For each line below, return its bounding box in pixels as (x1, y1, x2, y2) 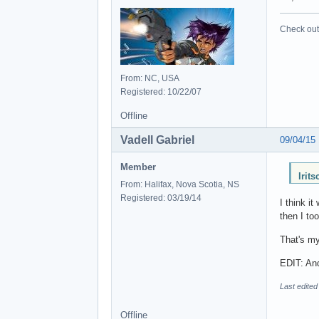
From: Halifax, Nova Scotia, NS (120, 179, 239, 189)
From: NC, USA (120, 73, 179, 83)
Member (120, 161, 156, 172)
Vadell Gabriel (120, 133, 194, 146)
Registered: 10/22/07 (120, 86, 202, 97)
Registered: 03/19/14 (120, 192, 202, 203)
